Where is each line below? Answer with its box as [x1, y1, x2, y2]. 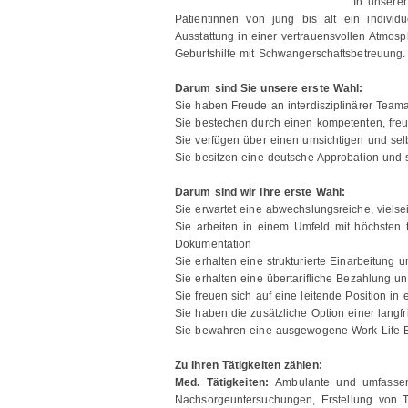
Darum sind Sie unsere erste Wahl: [175, 82, 363, 95]
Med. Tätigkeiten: [175, 376, 276, 389]
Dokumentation [175, 238, 252, 250]
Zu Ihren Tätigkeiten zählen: [175, 359, 322, 372]
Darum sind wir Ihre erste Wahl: [175, 186, 346, 199]
